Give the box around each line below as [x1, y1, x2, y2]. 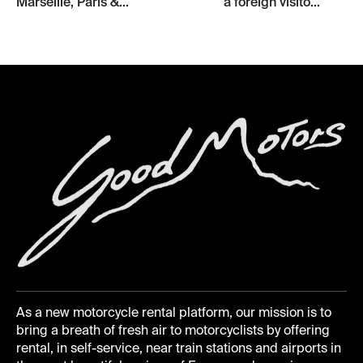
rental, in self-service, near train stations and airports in [16, 343, 341, 357]
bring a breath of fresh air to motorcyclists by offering [16, 325, 330, 339]
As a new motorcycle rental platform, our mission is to [16, 307, 331, 321]
